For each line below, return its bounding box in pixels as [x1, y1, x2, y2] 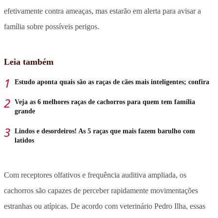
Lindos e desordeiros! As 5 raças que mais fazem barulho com [15, 127, 195, 135]
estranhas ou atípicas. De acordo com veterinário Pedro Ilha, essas [4, 201, 205, 210]
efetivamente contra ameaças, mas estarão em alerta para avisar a [4, 6, 201, 15]
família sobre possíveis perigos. [4, 22, 99, 31]
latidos [15, 136, 34, 144]
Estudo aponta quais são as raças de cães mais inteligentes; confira [15, 78, 209, 86]
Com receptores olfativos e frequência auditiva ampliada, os [4, 170, 186, 179]
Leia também [4, 56, 54, 67]
